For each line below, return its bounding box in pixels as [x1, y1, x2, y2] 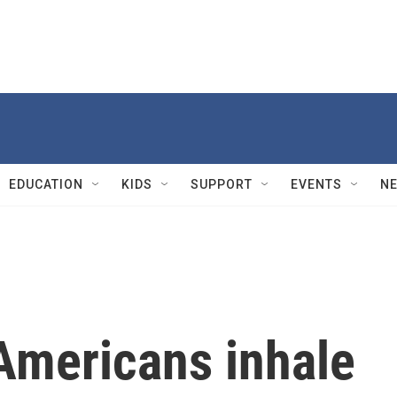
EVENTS [291, 177, 342, 191]
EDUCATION [9, 177, 83, 191]
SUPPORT [191, 177, 253, 191]
